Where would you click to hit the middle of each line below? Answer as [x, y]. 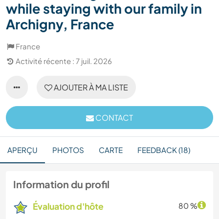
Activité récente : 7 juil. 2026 [64, 61]
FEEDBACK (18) [164, 150]
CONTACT [113, 118]
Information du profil [61, 184]
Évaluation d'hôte [68, 207]
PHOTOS [68, 150]
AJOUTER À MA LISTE [90, 88]
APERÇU [22, 150]
